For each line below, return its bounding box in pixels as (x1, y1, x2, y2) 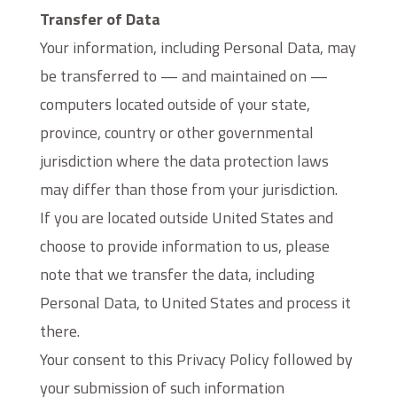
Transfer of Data (39, 7, 160, 31)
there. (39, 319, 80, 343)
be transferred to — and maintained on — (39, 64, 328, 88)
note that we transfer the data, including (39, 262, 315, 286)
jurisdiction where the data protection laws (39, 149, 329, 173)
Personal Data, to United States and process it (39, 291, 351, 315)
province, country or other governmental (39, 121, 314, 144)
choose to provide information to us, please (39, 234, 330, 258)
